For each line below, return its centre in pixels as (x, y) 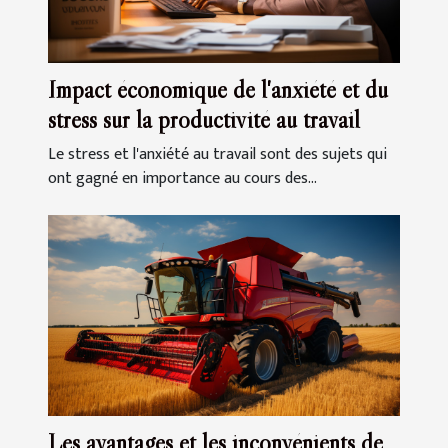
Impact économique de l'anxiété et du (218, 89)
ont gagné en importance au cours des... (182, 178)
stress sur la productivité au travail (204, 119)
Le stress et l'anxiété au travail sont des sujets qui (217, 154)
